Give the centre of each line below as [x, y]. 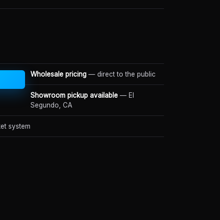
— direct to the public [121, 74]
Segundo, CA [51, 105]
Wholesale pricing [58, 74]
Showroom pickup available [74, 95]
